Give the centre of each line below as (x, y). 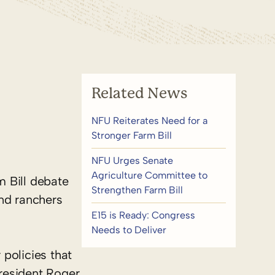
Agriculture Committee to (149, 175)
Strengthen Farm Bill (137, 190)
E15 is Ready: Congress (143, 215)
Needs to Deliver (129, 230)
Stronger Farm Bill (131, 135)
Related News (139, 93)
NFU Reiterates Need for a (149, 121)
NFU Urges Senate (132, 161)
